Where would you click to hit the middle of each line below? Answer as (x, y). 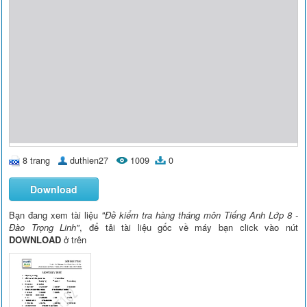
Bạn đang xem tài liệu (56, 215)
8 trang (37, 160)
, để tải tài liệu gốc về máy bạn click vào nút (189, 228)
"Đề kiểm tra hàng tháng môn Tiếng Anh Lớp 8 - (200, 215)
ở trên (74, 240)
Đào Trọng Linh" (45, 228)
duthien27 (89, 160)
